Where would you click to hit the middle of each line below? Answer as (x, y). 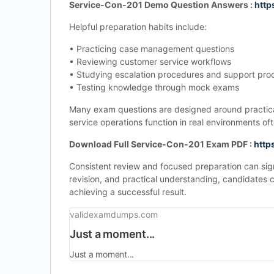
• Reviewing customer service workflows (150, 61)
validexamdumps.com (114, 214)
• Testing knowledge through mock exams (154, 87)
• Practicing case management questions (152, 49)
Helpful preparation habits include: (138, 27)
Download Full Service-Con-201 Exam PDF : (161, 144)
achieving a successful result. (128, 192)
